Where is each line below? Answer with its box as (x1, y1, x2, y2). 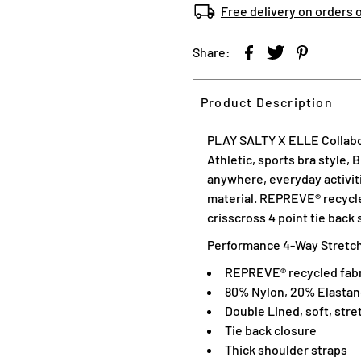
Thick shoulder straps (224, 341, 347, 357)
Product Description (200, 93, 333, 110)
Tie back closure (224, 322, 319, 338)
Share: (192, 44, 230, 60)
